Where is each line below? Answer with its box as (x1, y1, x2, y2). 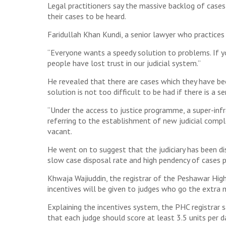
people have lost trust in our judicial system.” (47, 58, 201, 68)
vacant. (47, 126, 72, 136)
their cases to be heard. (47, 11, 126, 21)
